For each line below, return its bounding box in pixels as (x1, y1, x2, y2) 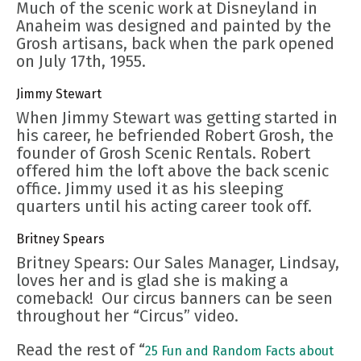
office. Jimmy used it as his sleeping (16, 179, 283, 199)
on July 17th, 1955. (16, 52, 146, 72)
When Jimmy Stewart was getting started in (16, 108, 338, 128)
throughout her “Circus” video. (16, 306, 239, 326)
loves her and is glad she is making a (16, 271, 288, 291)
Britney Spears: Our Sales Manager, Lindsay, (16, 253, 339, 273)
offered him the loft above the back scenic (16, 161, 329, 181)
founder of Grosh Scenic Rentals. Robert (16, 143, 310, 164)
